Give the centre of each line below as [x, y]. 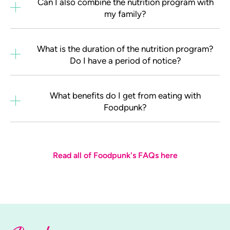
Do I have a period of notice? [125, 60]
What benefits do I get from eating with [125, 95]
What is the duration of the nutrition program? [125, 49]
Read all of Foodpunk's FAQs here [115, 155]
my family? [125, 14]
